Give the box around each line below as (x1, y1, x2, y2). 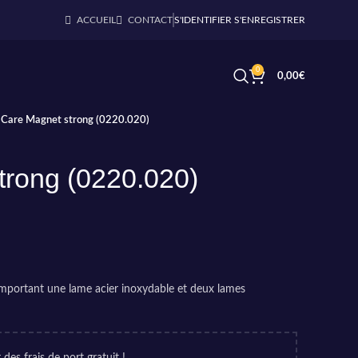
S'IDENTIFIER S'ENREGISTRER (174, 15, 305, 25)
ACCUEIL (77, 15, 116, 25)
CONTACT (128, 15, 173, 25)
